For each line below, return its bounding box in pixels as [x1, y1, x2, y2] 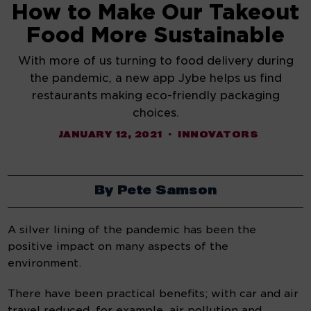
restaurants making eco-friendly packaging [31, 89, 280, 103]
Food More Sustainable [26, 22, 285, 48]
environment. [8, 257, 82, 270]
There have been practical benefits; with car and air [8, 287, 299, 301]
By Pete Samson [94, 185, 217, 197]
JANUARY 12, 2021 [58, 131, 162, 140]
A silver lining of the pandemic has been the [8, 224, 257, 237]
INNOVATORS [178, 131, 259, 140]
